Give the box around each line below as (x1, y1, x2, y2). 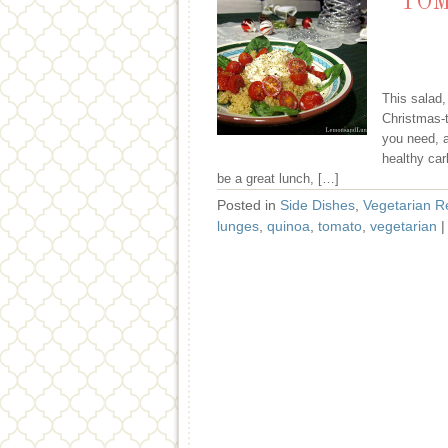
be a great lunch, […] (217, 171, 339, 186)
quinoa (267, 218, 310, 234)
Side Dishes (280, 197, 355, 213)
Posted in (217, 197, 280, 213)
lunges (217, 218, 259, 234)
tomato (318, 218, 362, 234)
